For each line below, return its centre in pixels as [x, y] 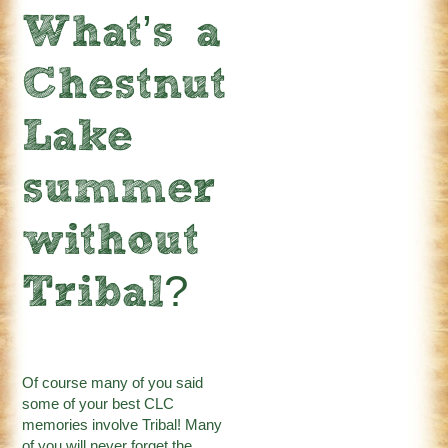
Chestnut [124, 87]
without [111, 243]
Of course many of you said [113, 383]
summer [119, 191]
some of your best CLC [98, 404]
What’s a [122, 35]
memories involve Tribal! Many [122, 425]
